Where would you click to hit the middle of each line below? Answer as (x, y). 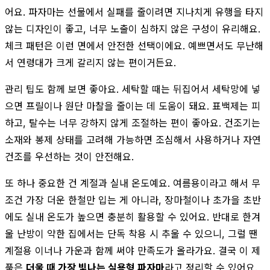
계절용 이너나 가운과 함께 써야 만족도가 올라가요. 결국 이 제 (133, 250)
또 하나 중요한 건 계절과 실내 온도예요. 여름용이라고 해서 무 (133, 183)
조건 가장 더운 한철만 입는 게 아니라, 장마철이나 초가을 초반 (133, 200)
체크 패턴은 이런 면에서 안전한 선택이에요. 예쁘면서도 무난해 (134, 46)
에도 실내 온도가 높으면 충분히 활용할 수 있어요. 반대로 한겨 (133, 217)
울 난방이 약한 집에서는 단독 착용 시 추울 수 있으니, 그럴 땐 (131, 234)
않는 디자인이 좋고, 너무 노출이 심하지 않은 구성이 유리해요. (133, 29)
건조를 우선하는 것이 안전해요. (69, 156)
